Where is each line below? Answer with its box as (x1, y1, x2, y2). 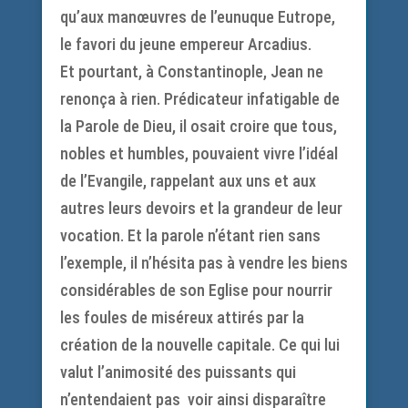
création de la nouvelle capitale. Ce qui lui (59, 335, 340, 354)
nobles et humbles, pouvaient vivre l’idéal (59, 144, 338, 163)
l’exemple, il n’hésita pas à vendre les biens (59, 253, 348, 272)
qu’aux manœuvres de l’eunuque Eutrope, (59, 7, 335, 26)
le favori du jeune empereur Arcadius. (59, 35, 311, 54)
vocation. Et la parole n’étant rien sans (59, 226, 321, 245)
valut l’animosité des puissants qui (59, 362, 296, 382)
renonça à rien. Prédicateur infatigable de (59, 89, 340, 108)
